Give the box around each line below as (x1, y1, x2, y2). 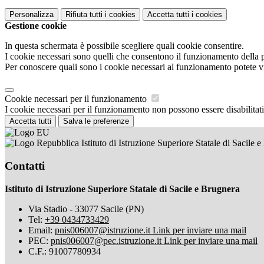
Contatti (5, 159, 45, 172)
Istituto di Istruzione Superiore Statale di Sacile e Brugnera (5, 183, 240, 194)
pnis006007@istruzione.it (55, 225, 153, 235)
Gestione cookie (5, 21, 67, 31)
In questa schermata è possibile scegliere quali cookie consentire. (5, 41, 244, 51)
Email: (28, 225, 55, 235)
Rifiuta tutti (65, 10, 103, 19)
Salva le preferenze (63, 117, 129, 126)
